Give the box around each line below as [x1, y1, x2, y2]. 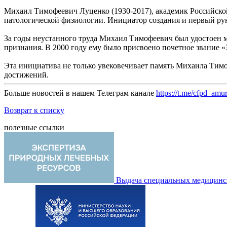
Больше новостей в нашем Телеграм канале [4, 88, 156, 97]
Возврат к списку [4, 105, 64, 115]
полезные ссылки [4, 123, 64, 132]
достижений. [4, 70, 49, 79]
